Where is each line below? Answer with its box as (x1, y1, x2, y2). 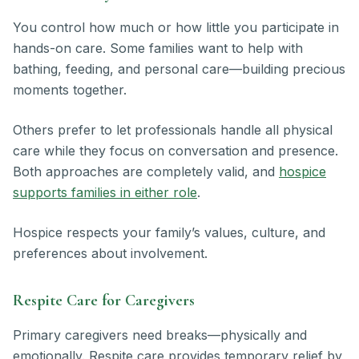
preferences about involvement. (13, 245, 208, 262)
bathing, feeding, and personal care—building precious (13, 61, 345, 78)
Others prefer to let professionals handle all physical (13, 122, 333, 139)
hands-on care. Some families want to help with (13, 40, 303, 57)
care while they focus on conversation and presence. (13, 143, 338, 159)
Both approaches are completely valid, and (13, 163, 279, 180)
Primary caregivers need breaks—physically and (13, 327, 307, 344)
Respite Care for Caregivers (13, 291, 195, 311)
